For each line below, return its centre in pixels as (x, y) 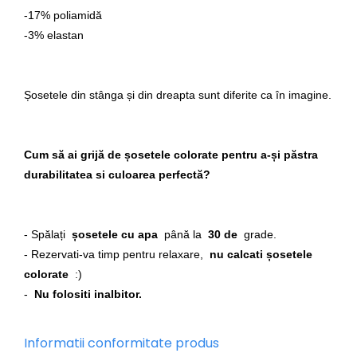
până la (183, 234)
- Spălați (48, 234)
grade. (257, 234)
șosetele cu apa (115, 234)
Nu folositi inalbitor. (88, 294)
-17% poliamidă (63, 15)
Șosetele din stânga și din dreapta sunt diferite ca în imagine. (178, 95)
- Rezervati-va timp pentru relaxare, (117, 254)
